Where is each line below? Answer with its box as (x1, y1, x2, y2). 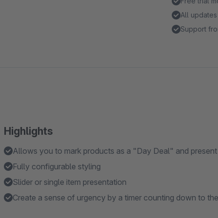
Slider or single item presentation (13, 177, 127, 187)
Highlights (4, 125, 53, 137)
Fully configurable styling (13, 162, 101, 171)
